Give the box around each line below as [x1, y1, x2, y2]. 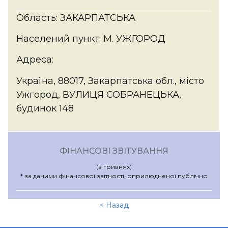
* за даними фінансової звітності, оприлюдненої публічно [20, 172, 208, 180]
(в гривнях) [96, 163, 132, 171]
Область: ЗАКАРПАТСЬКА [16, 12, 135, 23]
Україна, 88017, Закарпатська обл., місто [16, 75, 204, 87]
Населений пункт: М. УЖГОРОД [16, 33, 165, 44]
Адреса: [16, 54, 53, 66]
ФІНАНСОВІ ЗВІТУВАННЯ [60, 146, 168, 156]
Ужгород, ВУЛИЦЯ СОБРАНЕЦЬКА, [16, 89, 181, 100]
